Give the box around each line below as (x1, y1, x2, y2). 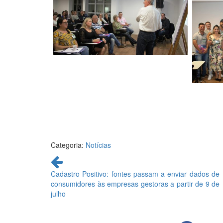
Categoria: (51, 139, 86, 150)
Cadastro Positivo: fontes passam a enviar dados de (51, 168, 220, 179)
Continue (50, 152, 82, 164)
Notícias (86, 139, 111, 150)
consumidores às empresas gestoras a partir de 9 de (51, 178, 220, 189)
